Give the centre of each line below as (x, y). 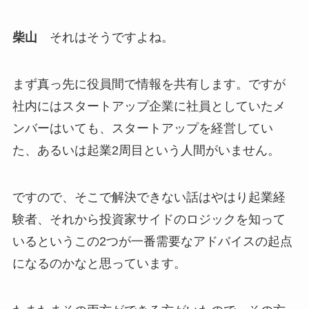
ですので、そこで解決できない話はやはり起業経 (149, 198)
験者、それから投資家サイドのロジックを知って (149, 220)
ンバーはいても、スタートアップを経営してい (142, 129)
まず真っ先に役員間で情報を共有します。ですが (149, 84)
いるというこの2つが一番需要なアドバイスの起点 (152, 242)
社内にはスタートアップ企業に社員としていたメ (149, 107)
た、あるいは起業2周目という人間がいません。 (146, 151)
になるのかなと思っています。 (99, 264)
